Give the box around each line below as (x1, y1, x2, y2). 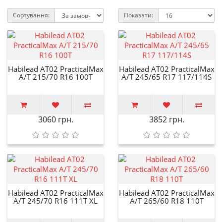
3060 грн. (38, 113, 73, 125)
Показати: (124, 10, 153, 19)
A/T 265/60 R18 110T (129, 195, 204, 206)
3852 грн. (149, 113, 184, 125)
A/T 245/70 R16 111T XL (13, 195, 98, 206)
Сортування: (13, 10, 50, 19)
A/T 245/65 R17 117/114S (121, 71, 212, 82)
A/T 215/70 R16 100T (18, 71, 93, 82)
